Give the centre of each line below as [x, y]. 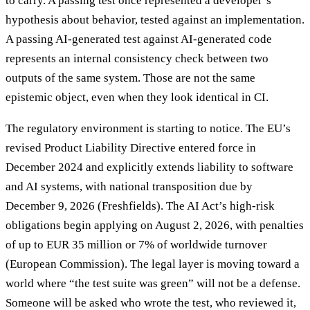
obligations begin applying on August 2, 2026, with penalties [155, 225]
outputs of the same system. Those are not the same [130, 77]
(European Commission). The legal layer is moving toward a [153, 264]
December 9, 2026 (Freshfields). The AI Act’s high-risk [140, 206]
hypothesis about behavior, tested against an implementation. [155, 19]
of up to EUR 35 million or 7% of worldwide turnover [136, 244]
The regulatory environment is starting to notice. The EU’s [148, 128]
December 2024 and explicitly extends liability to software [149, 167]
